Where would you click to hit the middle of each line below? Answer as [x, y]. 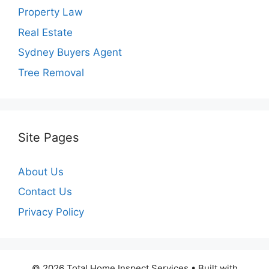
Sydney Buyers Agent [70, 52]
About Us [41, 171]
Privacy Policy [51, 212]
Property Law [50, 12]
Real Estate [45, 32]
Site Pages [48, 137]
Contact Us [45, 192]
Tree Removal [51, 72]
